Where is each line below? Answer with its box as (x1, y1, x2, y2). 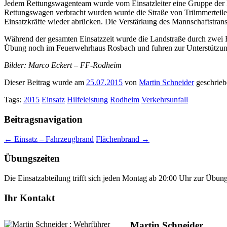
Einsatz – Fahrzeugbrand (12, 134, 94, 143)
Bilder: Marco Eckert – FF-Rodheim (4, 61, 122, 70)
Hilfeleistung (67, 95, 108, 104)
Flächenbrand (96, 134, 141, 143)
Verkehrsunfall (141, 95, 188, 104)
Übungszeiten (4, 153, 60, 164)
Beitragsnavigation (4, 113, 83, 125)
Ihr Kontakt (4, 192, 55, 203)
